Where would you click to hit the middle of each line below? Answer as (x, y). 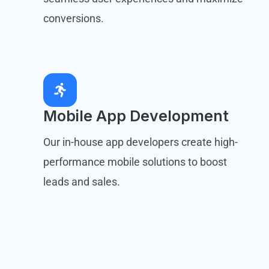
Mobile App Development (136, 116)
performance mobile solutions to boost (135, 162)
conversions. (74, 18)
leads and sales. (82, 181)
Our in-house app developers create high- (141, 142)
